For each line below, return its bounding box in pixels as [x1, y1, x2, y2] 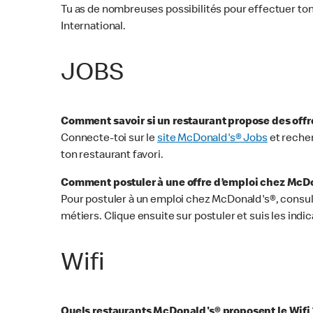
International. [61, 22, 126, 34]
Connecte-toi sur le [61, 133, 157, 145]
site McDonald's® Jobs [157, 133, 268, 145]
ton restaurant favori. [61, 150, 166, 162]
